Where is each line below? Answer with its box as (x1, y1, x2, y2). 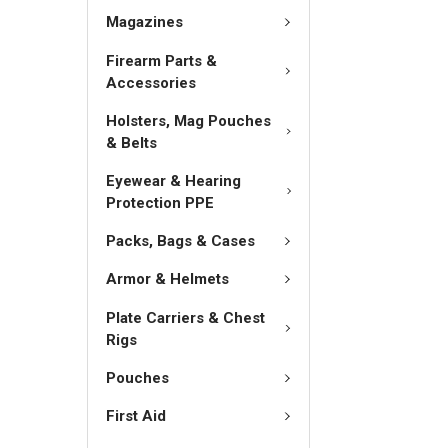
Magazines (106, 13, 183, 32)
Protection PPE (106, 193, 214, 212)
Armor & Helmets (106, 270, 229, 289)
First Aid (106, 407, 166, 426)
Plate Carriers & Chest (106, 308, 265, 327)
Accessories (106, 73, 196, 92)
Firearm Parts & (106, 51, 217, 70)
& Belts (106, 133, 157, 152)
